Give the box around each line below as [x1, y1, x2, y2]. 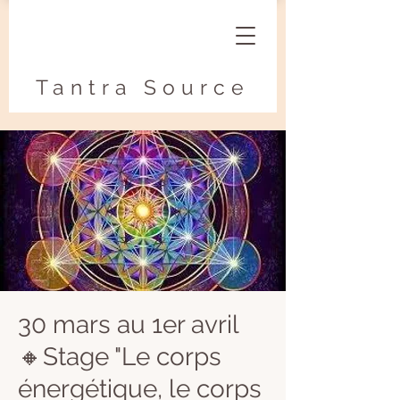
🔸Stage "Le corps [18, 342, 221, 371]
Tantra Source [36, 75, 250, 99]
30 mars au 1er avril [18, 310, 238, 339]
